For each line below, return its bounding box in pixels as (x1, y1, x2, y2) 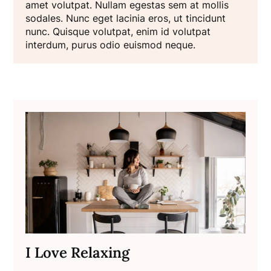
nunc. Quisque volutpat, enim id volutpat (25, 25, 211, 38)
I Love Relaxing (25, 243, 130, 262)
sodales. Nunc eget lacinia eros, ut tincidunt (25, 12, 226, 25)
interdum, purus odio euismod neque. (25, 39, 196, 51)
